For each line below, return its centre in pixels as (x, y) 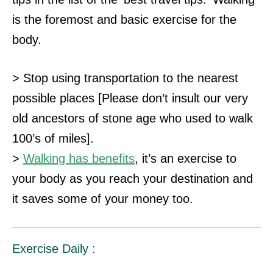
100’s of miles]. (53, 139)
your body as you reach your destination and (133, 179)
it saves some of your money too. (105, 199)
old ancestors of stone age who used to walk (133, 119)
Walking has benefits (79, 159)
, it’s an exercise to (186, 159)
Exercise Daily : (54, 249)
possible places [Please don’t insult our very (130, 98)
